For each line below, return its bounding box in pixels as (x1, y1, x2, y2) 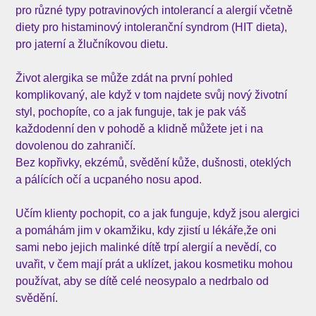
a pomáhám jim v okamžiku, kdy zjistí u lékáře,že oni (16, 224, 277, 237)
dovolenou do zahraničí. (16, 140, 136, 152)
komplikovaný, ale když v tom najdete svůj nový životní (16, 89, 288, 102)
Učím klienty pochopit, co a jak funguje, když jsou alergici (16, 207, 300, 220)
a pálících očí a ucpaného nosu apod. (16, 174, 202, 186)
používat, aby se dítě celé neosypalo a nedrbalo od (16, 275, 269, 288)
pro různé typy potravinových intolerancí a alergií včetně (16, 4, 293, 17)
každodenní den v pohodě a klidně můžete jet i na (16, 123, 264, 135)
